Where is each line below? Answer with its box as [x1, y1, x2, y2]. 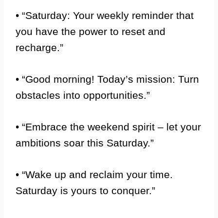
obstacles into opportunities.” [16, 90, 150, 101]
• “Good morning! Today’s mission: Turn [16, 73, 199, 85]
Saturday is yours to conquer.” [16, 185, 155, 196]
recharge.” [16, 42, 63, 53]
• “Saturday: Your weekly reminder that [16, 10, 194, 21]
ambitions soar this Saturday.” [16, 137, 154, 148]
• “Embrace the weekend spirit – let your [16, 121, 201, 132]
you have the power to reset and [16, 26, 165, 37]
